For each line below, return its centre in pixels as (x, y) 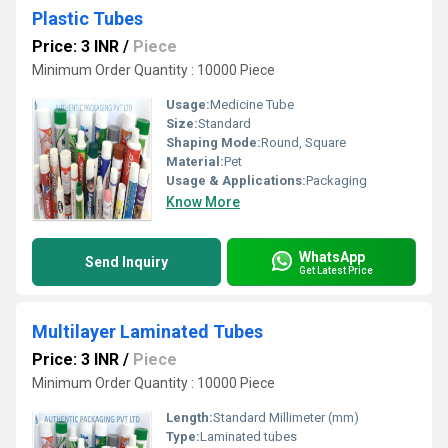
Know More (203, 202)
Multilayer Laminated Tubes (147, 331)
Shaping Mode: (213, 142)
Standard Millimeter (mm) (286, 417)
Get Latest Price (336, 270)
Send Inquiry (126, 262)
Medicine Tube (252, 104)
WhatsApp (332, 256)
